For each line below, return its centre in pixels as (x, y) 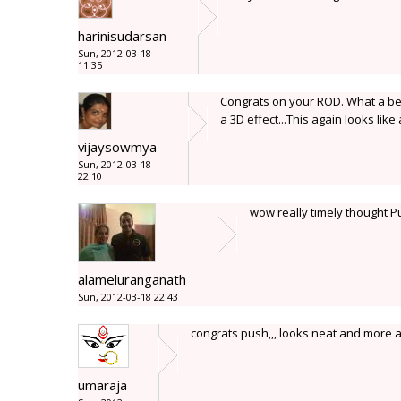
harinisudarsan (122, 36)
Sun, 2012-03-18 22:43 (128, 297)
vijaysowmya (117, 147)
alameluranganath (132, 279)
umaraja (102, 385)
